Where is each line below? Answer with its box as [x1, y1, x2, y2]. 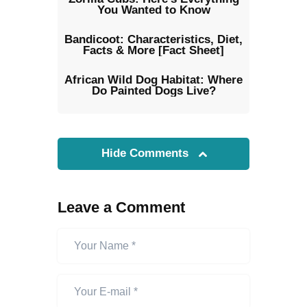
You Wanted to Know [97, 3, 210, 17]
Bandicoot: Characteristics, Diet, [64, 33, 243, 47]
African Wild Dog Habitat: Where [64, 73, 243, 87]
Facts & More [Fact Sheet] [83, 44, 224, 58]
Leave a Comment [58, 198, 185, 216]
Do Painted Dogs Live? [91, 84, 216, 98]
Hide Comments [101, 146, 192, 160]
